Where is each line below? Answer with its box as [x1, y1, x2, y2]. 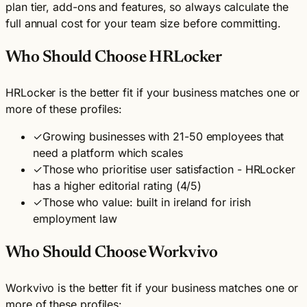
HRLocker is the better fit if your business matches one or [5, 86, 300, 100]
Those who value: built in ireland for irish [42, 195, 251, 210]
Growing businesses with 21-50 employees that [42, 130, 284, 144]
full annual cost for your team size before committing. [5, 16, 281, 31]
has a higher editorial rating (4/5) [33, 179, 202, 193]
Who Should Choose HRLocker [5, 49, 222, 66]
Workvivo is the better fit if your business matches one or [5, 280, 299, 295]
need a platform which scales [33, 146, 183, 160]
